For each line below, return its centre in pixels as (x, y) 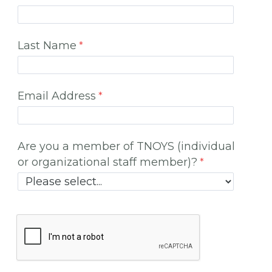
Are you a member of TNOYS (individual (127, 146)
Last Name (47, 45)
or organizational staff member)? (108, 161)
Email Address (57, 95)
